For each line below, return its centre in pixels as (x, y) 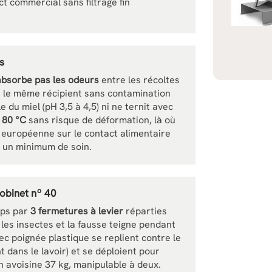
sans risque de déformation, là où (101, 120)
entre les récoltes (139, 80)
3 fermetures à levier (77, 211)
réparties (145, 211)
